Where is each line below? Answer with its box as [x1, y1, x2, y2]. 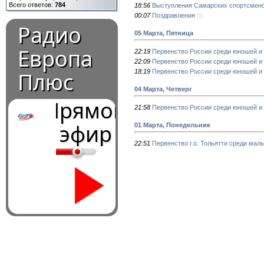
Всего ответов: [9, 1, 55, 8]
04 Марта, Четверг [134, 85, 192, 93]
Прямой [44, 96, 127, 125]
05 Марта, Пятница [134, 29, 193, 37]
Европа [18, 44, 93, 73]
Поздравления [152, 11, 195, 19]
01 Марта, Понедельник [134, 121, 210, 128]
